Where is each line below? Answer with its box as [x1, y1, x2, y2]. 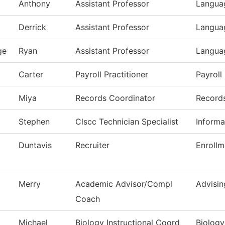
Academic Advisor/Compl [75, 179, 172, 189]
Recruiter [75, 140, 109, 151]
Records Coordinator [75, 93, 155, 103]
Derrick [19, 22, 46, 33]
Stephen [19, 117, 50, 127]
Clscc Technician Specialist [75, 117, 178, 127]
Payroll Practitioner [75, 69, 148, 80]
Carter [19, 69, 43, 80]
